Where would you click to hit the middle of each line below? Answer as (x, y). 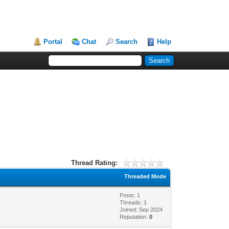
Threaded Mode (145, 176)
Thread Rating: (95, 163)
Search (127, 42)
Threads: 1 (133, 202)
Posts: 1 (130, 195)
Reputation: (135, 216)
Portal (53, 42)
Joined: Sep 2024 (141, 209)
